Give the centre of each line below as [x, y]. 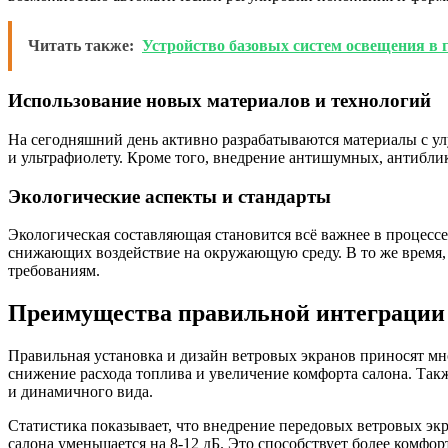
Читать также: [81, 46]
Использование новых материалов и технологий [219, 101]
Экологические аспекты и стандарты [169, 196]
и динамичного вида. [80, 392]
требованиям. [54, 271]
